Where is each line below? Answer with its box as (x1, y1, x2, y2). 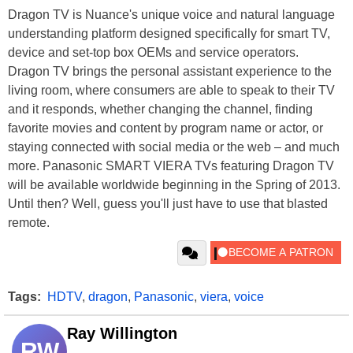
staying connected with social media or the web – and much (8, 140, 340, 154)
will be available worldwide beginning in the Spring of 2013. (8, 178, 340, 192)
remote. (8, 216, 50, 230)
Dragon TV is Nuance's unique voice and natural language (8, 8, 335, 22)
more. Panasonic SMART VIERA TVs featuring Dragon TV (8, 159, 334, 173)
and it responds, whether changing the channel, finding (8, 102, 313, 117)
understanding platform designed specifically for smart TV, (8, 27, 330, 41)
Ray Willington (67, 325, 177, 343)
